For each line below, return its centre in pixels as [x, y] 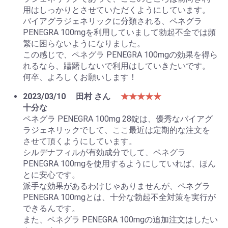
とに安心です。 [51, 175]
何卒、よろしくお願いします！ [80, 77]
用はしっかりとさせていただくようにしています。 [117, 10]
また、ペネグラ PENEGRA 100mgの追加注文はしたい [120, 219]
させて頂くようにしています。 [80, 141]
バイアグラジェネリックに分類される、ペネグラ [112, 21]
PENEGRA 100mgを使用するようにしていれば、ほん [119, 163]
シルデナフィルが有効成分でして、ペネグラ [104, 152]
